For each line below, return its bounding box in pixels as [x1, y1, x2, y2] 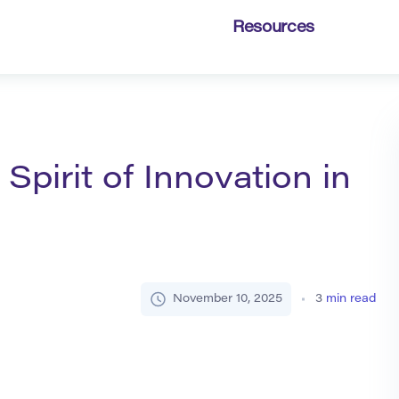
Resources [232, 20, 314, 37]
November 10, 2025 [173, 293, 283, 305]
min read [326, 293, 377, 305]
